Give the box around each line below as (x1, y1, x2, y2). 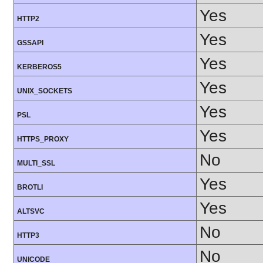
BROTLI (17, 183, 43, 192)
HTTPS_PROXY (17, 135, 69, 144)
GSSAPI (17, 39, 43, 48)
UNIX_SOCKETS (17, 87, 72, 96)
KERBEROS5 (17, 63, 62, 72)
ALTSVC (17, 207, 45, 216)
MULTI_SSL (17, 159, 55, 168)
